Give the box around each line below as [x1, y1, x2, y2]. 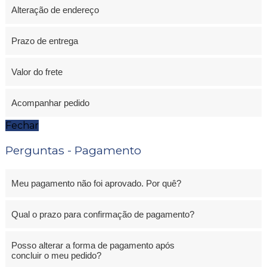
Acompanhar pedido [11, 97, 89, 108]
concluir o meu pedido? [11, 250, 101, 260]
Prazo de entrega [11, 35, 78, 46]
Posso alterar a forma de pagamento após [11, 240, 175, 250]
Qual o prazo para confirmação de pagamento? [11, 209, 194, 219]
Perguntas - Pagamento [5, 142, 141, 157]
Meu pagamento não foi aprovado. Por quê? [11, 178, 181, 188]
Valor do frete [11, 66, 63, 77]
